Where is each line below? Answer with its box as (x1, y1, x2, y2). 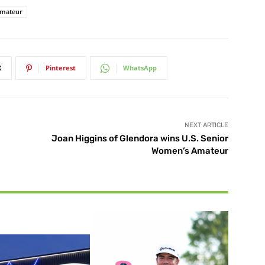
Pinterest (46, 63, 76, 73)
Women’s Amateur (151, 146, 228, 157)
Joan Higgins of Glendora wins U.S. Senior (51, 133, 228, 144)
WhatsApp (123, 63, 157, 73)
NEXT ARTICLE (184, 121, 228, 130)
